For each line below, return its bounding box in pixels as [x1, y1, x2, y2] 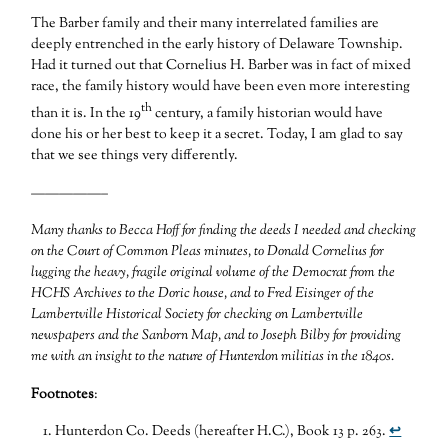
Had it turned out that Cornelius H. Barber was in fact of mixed [31, 56, 412, 77]
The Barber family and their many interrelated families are [31, 14, 380, 35]
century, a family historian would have [152, 103, 384, 124]
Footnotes [31, 385, 95, 406]
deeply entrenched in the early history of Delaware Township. [31, 35, 404, 56]
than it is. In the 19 [31, 103, 142, 124]
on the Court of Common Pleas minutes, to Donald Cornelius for [31, 242, 385, 263]
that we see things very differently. [31, 145, 239, 166]
